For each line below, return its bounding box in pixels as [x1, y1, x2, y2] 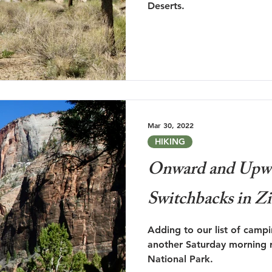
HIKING [155, 136, 185, 148]
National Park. [148, 253, 213, 265]
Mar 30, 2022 [148, 120, 194, 131]
